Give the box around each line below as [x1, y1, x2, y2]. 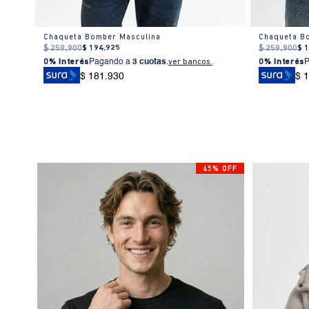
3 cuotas [132, 57, 167, 66]
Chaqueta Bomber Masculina [43, 33, 161, 41]
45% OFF [202, 165, 237, 173]
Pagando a [89, 57, 133, 66]
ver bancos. [168, 57, 213, 66]
